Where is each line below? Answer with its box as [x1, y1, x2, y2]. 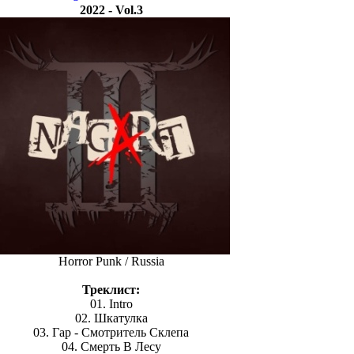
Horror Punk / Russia [58, 254, 164, 268]
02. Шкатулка [74, 311, 148, 325]
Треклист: [82, 283, 140, 296]
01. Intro [89, 297, 133, 311]
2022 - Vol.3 [79, 3, 143, 17]
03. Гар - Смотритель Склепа [33, 326, 189, 339]
